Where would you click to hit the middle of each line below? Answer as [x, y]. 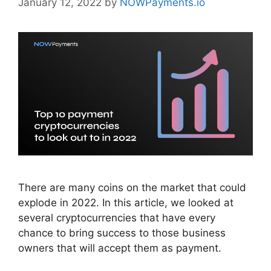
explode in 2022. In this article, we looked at [126, 203]
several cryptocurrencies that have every [117, 218]
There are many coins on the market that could [132, 188]
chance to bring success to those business [122, 233]
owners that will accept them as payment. [120, 248]
